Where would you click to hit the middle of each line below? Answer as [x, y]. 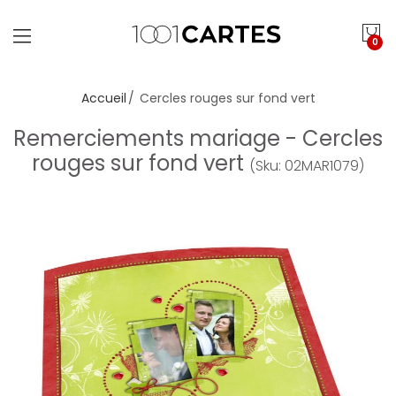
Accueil [103, 98]
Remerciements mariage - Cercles [198, 138]
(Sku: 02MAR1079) [307, 166]
